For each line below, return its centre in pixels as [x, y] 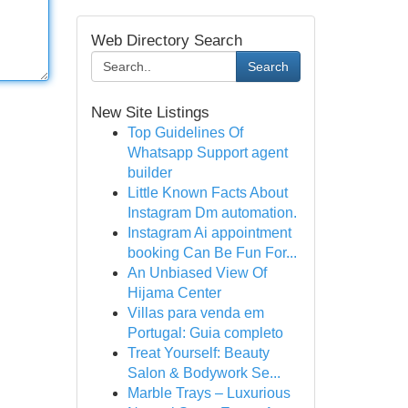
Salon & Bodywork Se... [204, 373]
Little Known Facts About [207, 193]
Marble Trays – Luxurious [209, 393]
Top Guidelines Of [185, 133]
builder [149, 173]
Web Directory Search [166, 41]
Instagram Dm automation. [212, 213]
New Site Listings [150, 112]
